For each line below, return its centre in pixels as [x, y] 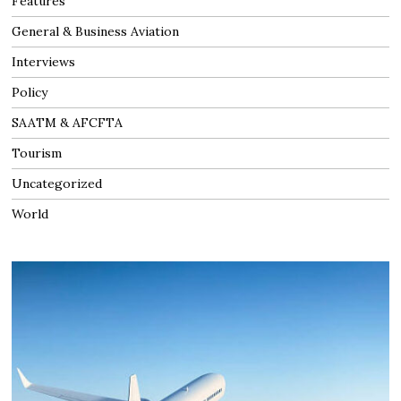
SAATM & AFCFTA [68, 122]
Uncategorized [57, 183]
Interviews [44, 61]
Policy [30, 92]
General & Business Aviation [96, 31]
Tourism [37, 153]
